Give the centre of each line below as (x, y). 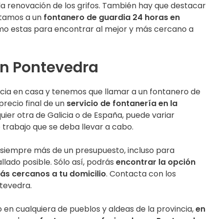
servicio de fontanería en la (122, 103)
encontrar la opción (156, 162)
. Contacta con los (141, 174)
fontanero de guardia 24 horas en (112, 17)
